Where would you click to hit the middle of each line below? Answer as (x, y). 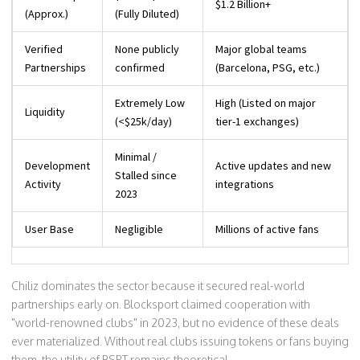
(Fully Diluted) (147, 14)
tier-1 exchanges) (257, 122)
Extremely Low (150, 103)
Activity (43, 184)
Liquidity (45, 112)
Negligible (139, 229)
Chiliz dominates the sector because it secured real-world (158, 286)
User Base (49, 229)
